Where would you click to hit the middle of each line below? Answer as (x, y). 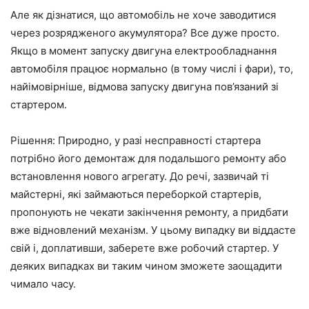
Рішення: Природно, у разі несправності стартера (136, 141)
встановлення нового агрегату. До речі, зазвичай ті (140, 177)
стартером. (39, 105)
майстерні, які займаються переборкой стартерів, (136, 195)
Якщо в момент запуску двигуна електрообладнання (143, 51)
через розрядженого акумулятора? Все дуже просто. (145, 33)
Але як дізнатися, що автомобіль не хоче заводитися (143, 15)
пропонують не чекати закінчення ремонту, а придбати (149, 212)
